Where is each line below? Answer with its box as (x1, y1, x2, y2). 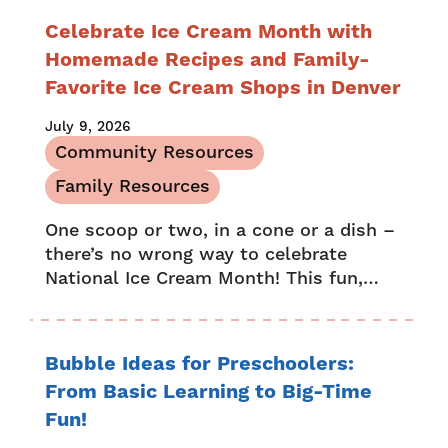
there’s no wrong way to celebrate (45, 242, 347, 266)
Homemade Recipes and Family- (45, 47, 370, 73)
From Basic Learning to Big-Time (45, 379, 372, 405)
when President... (45, 314, 197, 338)
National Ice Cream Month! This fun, (45, 266, 363, 290)
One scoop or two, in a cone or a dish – (45, 218, 395, 242)
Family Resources (55, 174, 210, 198)
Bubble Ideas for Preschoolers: (45, 351, 354, 377)
